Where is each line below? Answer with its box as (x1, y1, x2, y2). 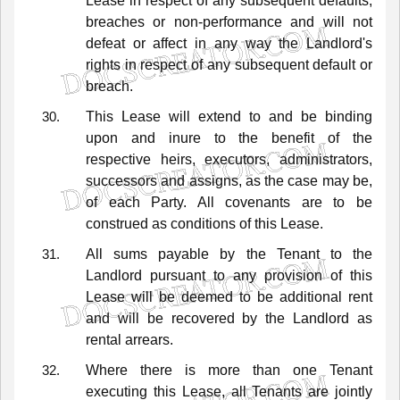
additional (279, 288, 342, 304)
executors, (204, 151, 271, 167)
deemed (181, 288, 233, 304)
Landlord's (306, 35, 373, 51)
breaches (86, 13, 145, 29)
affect (153, 35, 187, 51)
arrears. (125, 331, 173, 347)
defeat (86, 35, 125, 51)
